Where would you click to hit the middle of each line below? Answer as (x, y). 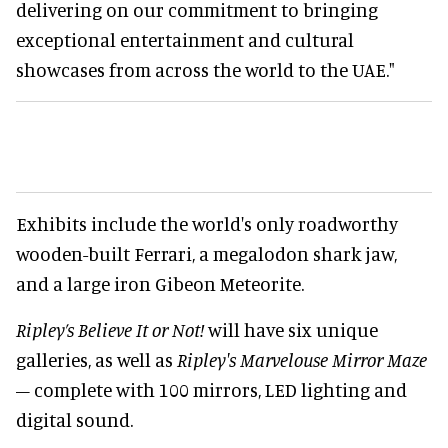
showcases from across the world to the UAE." (205, 69)
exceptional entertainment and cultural (185, 39)
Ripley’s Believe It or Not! (110, 329)
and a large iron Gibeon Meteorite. (160, 283)
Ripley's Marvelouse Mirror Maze (302, 359)
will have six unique (291, 329)
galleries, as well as (96, 359)
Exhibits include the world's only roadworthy (207, 223)
